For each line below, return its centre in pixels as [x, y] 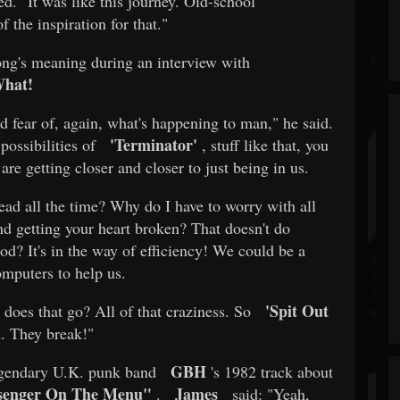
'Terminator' [154, 144]
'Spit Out [297, 310]
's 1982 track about [270, 371]
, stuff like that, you [263, 144]
